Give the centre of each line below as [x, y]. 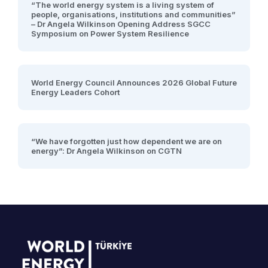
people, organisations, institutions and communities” [133, 14]
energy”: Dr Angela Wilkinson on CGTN [106, 151]
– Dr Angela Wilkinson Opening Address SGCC [121, 24]
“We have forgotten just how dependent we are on [127, 141]
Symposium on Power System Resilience [110, 33]
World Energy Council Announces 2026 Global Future [134, 83]
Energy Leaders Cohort [75, 92]
